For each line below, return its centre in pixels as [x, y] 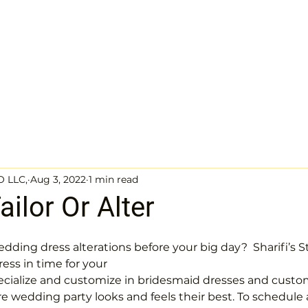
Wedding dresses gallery [82, 45]
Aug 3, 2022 [58, 179]
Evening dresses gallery [197, 45]
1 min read [113, 179]
